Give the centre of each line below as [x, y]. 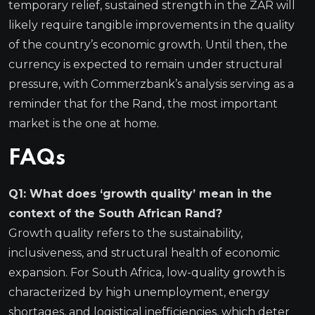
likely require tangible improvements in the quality [152, 25]
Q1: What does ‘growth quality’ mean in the [140, 193]
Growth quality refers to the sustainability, [126, 233]
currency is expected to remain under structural [146, 64]
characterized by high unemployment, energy [139, 292]
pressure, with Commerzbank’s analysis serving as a [151, 84]
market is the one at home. [84, 123]
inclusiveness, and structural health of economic [144, 252]
